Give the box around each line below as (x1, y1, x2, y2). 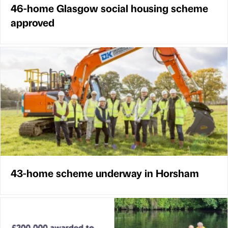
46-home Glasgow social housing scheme (11, 1, 208, 15)
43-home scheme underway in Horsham (11, 165, 199, 180)
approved (11, 15, 54, 30)
